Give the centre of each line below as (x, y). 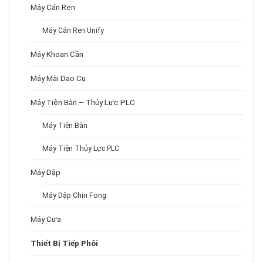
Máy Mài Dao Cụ (58, 78)
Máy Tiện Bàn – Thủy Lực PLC (83, 102)
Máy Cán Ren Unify (73, 30)
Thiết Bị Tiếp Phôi (64, 243)
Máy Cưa (46, 219)
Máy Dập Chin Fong (74, 195)
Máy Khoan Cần (57, 54)
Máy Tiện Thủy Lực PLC (81, 148)
